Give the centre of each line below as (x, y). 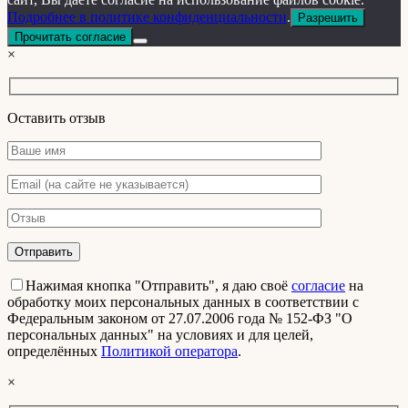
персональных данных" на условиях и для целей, (160, 335)
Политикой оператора (169, 352)
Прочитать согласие (70, 37)
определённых (54, 352)
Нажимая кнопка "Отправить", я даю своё (158, 286)
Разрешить (328, 18)
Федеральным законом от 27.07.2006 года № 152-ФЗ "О (180, 319)
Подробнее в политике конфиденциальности (147, 17)
